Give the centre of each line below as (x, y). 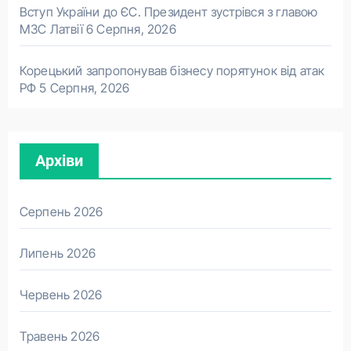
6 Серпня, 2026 (131, 29)
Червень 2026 (61, 294)
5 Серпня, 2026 (85, 87)
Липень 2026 (57, 253)
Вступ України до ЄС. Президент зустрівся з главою (168, 11)
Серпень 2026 (61, 211)
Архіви (59, 160)
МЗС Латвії (51, 29)
